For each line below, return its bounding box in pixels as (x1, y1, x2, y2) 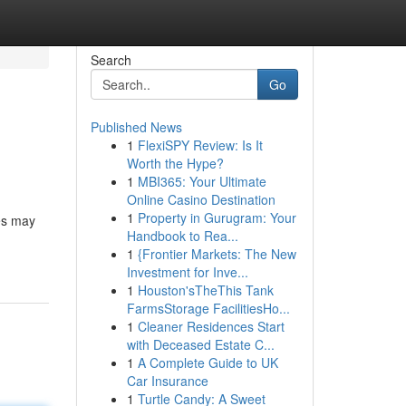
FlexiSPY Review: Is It (137, 136, 263, 154)
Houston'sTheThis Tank (137, 281, 274, 299)
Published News (90, 118, 182, 136)
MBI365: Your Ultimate (137, 172, 266, 190)
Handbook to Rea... (126, 227, 238, 245)
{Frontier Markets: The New (137, 245, 296, 263)
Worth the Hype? (126, 154, 224, 172)
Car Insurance (126, 372, 208, 390)
